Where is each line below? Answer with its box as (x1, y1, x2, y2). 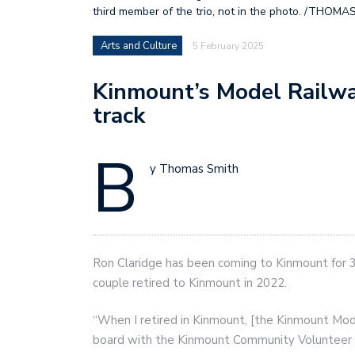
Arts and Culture (101, 39, 177, 54)
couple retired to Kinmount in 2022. (93, 274, 287, 291)
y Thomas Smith (150, 161, 239, 177)
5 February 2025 (193, 40, 264, 53)
